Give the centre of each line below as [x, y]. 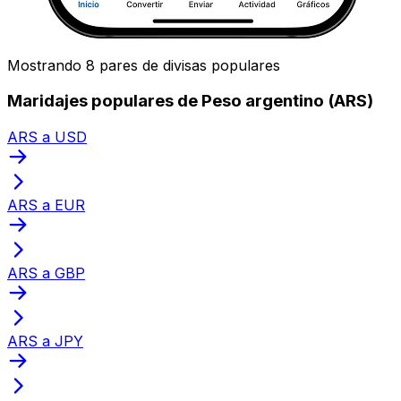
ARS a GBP [46, 273]
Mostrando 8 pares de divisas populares [144, 65]
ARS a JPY [45, 341]
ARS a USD [47, 137]
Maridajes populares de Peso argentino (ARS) [190, 101]
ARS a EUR [46, 205]
